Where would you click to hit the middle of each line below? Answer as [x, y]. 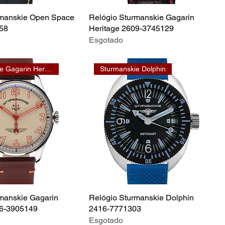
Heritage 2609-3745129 [131, 28]
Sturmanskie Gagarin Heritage [48, 69]
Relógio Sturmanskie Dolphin [141, 197]
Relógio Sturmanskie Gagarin [142, 17]
